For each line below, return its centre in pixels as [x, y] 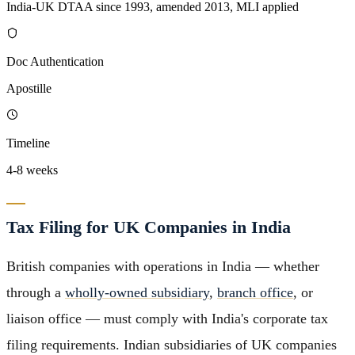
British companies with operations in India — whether [163, 266]
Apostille [29, 88]
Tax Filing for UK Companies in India [149, 227]
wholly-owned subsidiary [137, 292]
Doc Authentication [55, 61]
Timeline [28, 143]
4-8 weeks [32, 170]
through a [36, 292]
